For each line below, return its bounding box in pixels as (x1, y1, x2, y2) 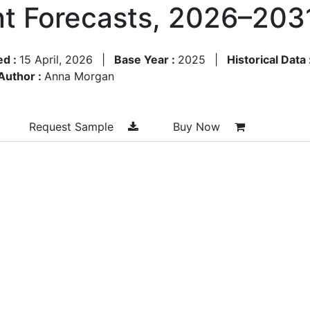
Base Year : (114, 52, 178, 66)
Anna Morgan (44, 69, 114, 83)
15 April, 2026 (19, 52, 93, 66)
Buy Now (173, 119, 224, 134)
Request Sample (29, 119, 117, 134)
